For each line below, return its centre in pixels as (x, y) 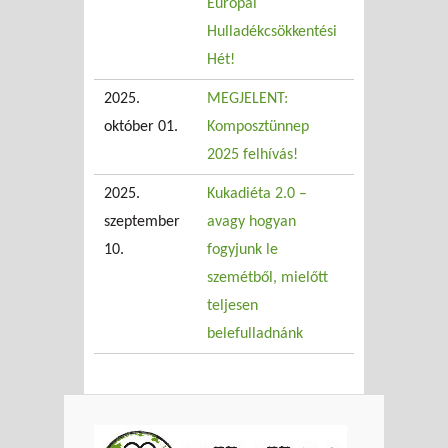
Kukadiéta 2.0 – (257, 193)
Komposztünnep (258, 126)
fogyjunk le (242, 249)
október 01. (141, 126)
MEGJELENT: (247, 98)
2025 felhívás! (252, 154)
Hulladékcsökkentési (272, 31)
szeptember (142, 221)
